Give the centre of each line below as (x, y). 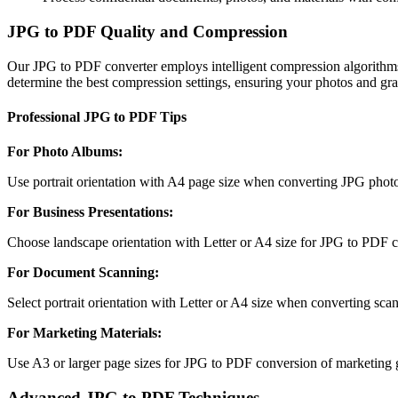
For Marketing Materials (82, 333)
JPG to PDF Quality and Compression (147, 32)
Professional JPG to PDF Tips (97, 117)
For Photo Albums (63, 152)
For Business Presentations (88, 212)
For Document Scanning (81, 273)
